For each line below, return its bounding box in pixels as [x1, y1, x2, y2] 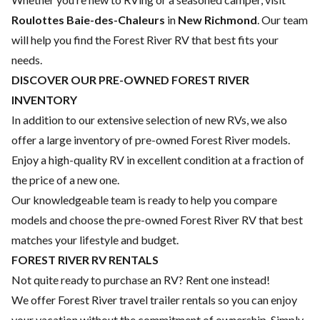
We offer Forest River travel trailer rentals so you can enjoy [11, 293, 297, 306]
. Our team [257, 13, 308, 26]
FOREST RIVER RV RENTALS [11, 253, 159, 266]
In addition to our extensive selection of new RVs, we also [11, 113, 287, 126]
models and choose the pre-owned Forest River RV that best [11, 213, 303, 226]
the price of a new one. [11, 173, 119, 186]
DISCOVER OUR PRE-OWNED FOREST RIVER [11, 73, 249, 86]
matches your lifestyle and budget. [11, 233, 179, 246]
